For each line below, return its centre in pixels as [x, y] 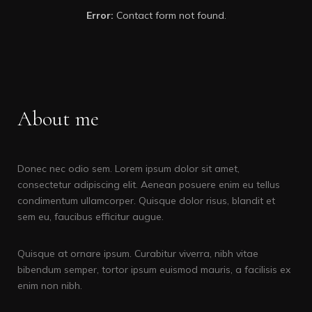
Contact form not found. [170, 15]
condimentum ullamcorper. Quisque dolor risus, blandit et [146, 201]
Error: [100, 15]
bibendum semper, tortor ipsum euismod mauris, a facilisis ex [154, 270]
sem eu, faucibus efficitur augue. [91, 217]
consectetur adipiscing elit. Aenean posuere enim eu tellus [149, 185]
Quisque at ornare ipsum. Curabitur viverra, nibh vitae [138, 253]
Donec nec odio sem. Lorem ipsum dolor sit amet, [128, 169]
